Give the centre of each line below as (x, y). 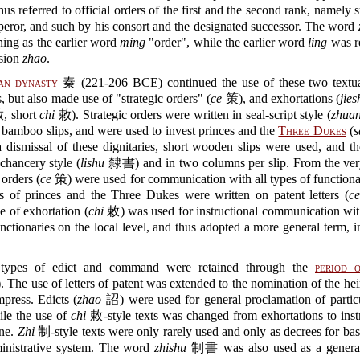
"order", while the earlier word (227, 42)
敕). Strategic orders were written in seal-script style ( (193, 115)
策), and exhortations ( (281, 98)
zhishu (170, 348)
